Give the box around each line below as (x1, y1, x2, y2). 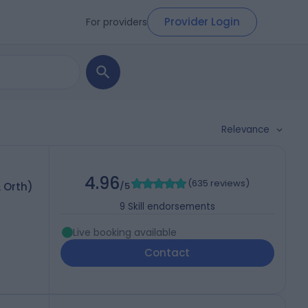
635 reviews (192, 177, 246, 190)
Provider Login (164, 14, 240, 29)
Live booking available (72, 225, 177, 240)
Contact (144, 245, 190, 261)
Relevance (221, 123, 269, 136)
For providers (86, 14, 147, 29)
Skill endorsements (127, 200, 215, 214)
